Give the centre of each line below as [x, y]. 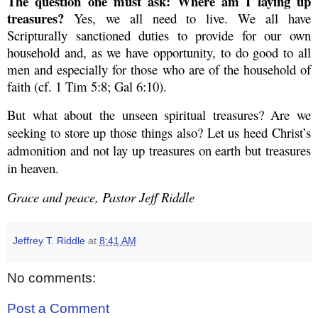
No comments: [51, 278]
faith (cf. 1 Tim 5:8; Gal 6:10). [87, 86]
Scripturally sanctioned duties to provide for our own [159, 35]
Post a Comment [58, 309]
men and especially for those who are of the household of [159, 69]
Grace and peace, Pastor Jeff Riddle [101, 197]
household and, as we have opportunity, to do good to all [159, 52]
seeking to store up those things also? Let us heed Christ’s [159, 132]
